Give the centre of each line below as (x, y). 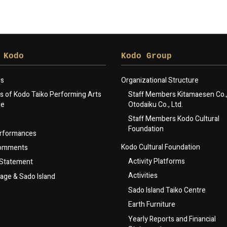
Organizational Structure (160, 80)
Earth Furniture (152, 205)
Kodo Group (146, 56)
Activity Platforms (157, 162)
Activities (143, 176)
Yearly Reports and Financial (172, 219)
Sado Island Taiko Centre (167, 190)
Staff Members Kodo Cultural (174, 119)
